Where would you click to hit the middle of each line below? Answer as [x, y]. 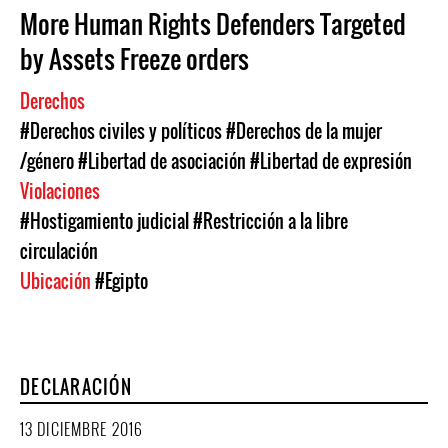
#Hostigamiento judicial [104, 221]
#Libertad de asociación [162, 161]
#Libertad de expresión [331, 161]
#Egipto [121, 281]
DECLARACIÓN [76, 387]
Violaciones [62, 191]
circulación [59, 251]
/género [47, 161]
